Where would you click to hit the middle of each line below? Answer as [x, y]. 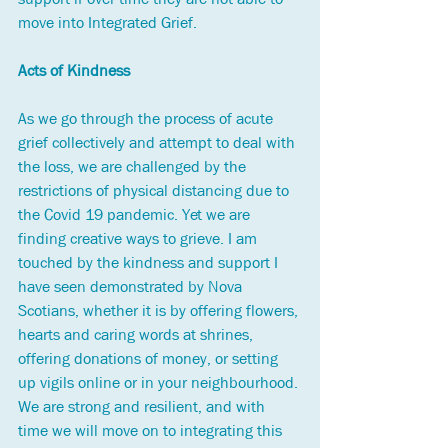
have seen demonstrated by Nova [132, 287]
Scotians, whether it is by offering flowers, [160, 311]
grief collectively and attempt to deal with [158, 143]
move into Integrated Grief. [109, 23]
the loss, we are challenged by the [134, 167]
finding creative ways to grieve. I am [139, 239]
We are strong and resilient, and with [143, 407]
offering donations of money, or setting [150, 359]
